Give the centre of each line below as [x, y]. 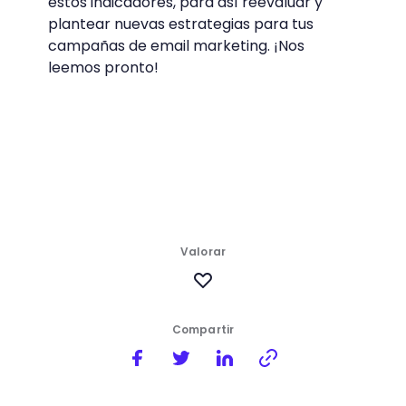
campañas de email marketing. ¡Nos [176, 46]
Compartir [203, 330]
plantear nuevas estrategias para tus [180, 24]
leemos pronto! [103, 68]
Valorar [203, 252]
